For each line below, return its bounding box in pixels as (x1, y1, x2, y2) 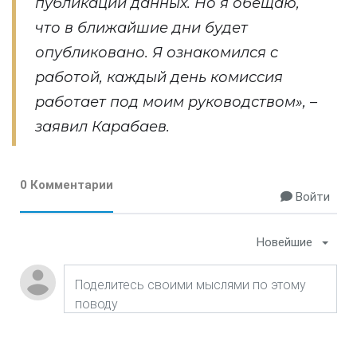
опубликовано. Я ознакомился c (35, 44, 278, 61)
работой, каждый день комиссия (35, 69, 283, 86)
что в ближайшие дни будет (35, 19, 248, 37)
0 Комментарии (20, 178, 113, 192)
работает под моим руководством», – (35, 93, 317, 111)
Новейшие (257, 235, 312, 249)
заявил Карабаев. (35, 118, 170, 135)
